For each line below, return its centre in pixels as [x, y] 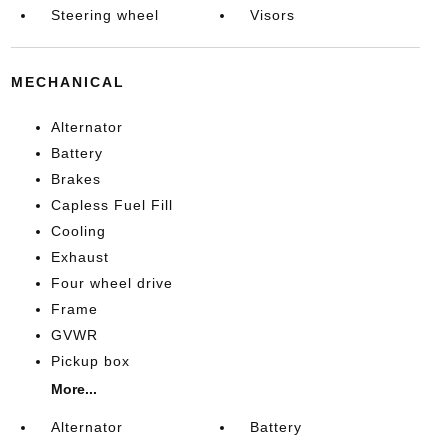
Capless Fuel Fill [111, 204]
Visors [273, 14]
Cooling [78, 230]
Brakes [75, 178]
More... [73, 388]
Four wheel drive [111, 282]
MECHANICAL [67, 81]
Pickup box [90, 360]
